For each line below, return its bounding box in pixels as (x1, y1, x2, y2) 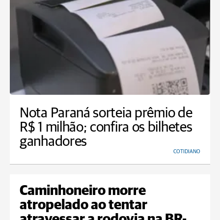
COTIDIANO (173, 149, 200, 155)
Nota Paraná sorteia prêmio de (20, 106, 192, 121)
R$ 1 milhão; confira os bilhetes (20, 120, 192, 135)
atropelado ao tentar (20, 198, 147, 213)
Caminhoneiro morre (20, 184, 146, 198)
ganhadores (20, 135, 87, 149)
